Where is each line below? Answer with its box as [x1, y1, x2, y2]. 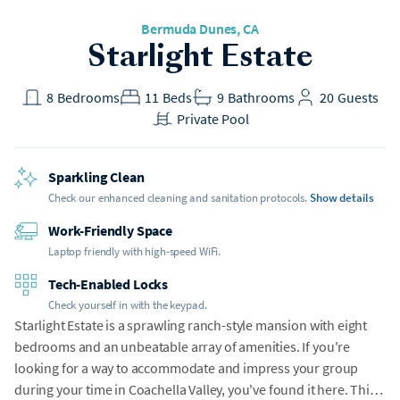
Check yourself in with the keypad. [48, 297, 207, 312]
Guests [337, 88, 379, 106]
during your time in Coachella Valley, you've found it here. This [14, 380, 376, 398]
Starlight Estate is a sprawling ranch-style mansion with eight [14, 316, 368, 334]
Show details [310, 190, 374, 205]
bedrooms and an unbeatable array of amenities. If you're [14, 337, 351, 355]
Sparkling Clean [48, 168, 145, 186]
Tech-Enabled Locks [48, 275, 169, 293]
